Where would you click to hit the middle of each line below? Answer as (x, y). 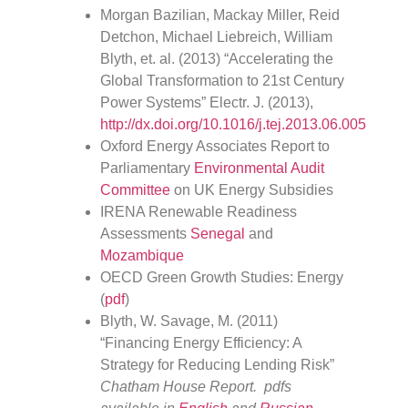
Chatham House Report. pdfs (196, 386)
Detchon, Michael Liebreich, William (216, 36)
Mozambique (142, 255)
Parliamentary (147, 168)
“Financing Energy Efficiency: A (201, 342)
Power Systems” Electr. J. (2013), (207, 102)
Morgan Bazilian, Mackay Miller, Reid (220, 15)
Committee (135, 189)
